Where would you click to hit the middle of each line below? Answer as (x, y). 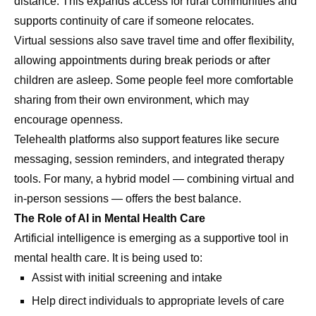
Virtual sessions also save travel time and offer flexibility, (154, 41)
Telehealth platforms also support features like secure (147, 140)
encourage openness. (68, 120)
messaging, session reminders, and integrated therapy (149, 159)
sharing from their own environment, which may (132, 100)
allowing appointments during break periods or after (142, 61)
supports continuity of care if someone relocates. (134, 21)
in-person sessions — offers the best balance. (128, 199)
